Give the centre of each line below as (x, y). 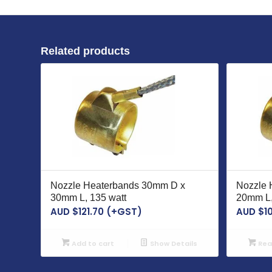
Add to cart (92, 244)
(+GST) (123, 212)
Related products (85, 51)
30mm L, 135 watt (88, 198)
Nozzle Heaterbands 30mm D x (118, 186)
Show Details (172, 244)
